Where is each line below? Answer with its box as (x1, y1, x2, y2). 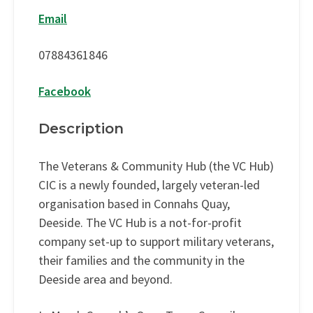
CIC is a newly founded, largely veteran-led (38, 177, 260, 194)
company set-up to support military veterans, (38, 233, 274, 250)
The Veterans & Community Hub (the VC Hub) (38, 158, 274, 175)
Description (38, 120, 124, 138)
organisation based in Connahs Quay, (38, 196, 230, 212)
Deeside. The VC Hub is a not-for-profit (38, 214, 242, 231)
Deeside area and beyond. (38, 271, 175, 288)
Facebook (38, 83, 91, 100)
